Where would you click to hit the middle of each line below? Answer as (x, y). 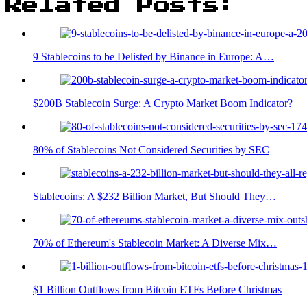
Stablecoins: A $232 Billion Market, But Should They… (155, 196)
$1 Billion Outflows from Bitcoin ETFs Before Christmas (157, 289)
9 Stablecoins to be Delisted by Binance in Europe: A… (153, 56)
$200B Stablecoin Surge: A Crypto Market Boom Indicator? (163, 103)
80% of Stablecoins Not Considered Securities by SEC (151, 149)
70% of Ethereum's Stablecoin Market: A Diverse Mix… (155, 243)
